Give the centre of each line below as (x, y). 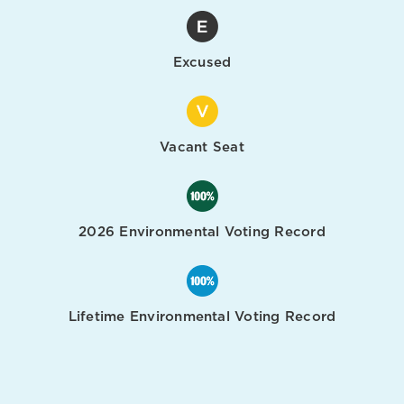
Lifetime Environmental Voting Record (202, 316)
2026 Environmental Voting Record (202, 231)
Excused (202, 62)
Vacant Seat (202, 147)
